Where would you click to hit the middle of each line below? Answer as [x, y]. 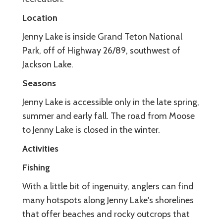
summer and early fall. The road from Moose [109, 116]
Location [40, 18]
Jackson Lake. [48, 64]
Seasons [39, 83]
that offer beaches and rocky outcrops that [106, 214]
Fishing [36, 167]
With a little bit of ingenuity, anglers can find [108, 186]
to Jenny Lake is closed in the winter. [91, 130]
